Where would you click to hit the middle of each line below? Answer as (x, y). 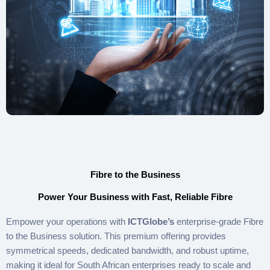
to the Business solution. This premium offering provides (116, 236)
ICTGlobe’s (151, 221)
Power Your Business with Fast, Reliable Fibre (135, 197)
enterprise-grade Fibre (219, 221)
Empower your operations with (67, 221)
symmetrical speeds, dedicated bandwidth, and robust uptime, (127, 250)
